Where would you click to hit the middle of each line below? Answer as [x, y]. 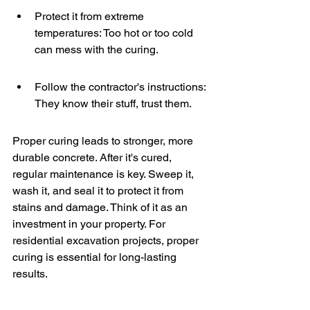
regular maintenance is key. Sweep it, [104, 174]
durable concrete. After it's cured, [93, 157]
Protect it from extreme [91, 16]
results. [30, 274]
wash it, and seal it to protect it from [99, 191]
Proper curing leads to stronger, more [104, 141]
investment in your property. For [90, 224]
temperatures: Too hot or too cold [115, 33]
